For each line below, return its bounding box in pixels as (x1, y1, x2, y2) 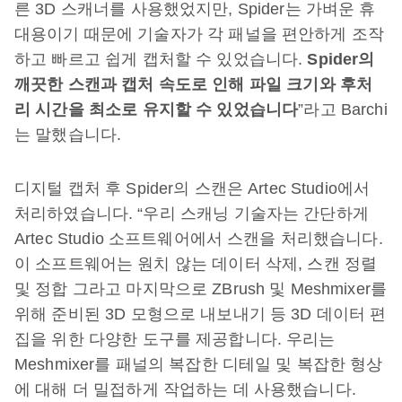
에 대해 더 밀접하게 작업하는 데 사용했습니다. (14, 380, 356, 398)
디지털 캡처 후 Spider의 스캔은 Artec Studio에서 (14, 179, 371, 197)
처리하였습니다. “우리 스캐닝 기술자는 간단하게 (14, 205, 369, 223)
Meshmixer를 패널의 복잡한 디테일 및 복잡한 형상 (14, 355, 383, 373)
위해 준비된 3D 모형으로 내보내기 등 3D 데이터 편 (14, 305, 387, 323)
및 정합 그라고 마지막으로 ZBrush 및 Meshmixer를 (14, 280, 388, 298)
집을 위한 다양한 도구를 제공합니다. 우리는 (14, 330, 336, 348)
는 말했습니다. (14, 126, 122, 144)
